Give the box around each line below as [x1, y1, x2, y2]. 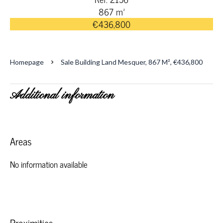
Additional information [10, 88, 114, 104]
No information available [10, 157, 88, 171]
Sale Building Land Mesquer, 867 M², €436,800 [61, 58, 203, 66]
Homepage [10, 58, 44, 66]
